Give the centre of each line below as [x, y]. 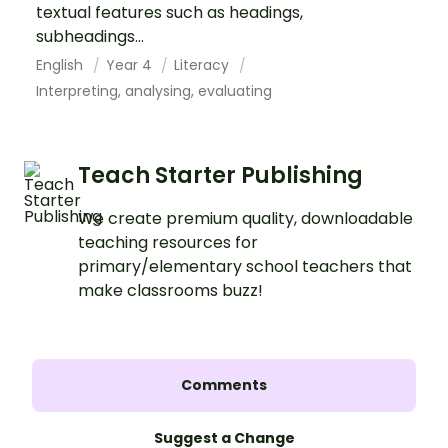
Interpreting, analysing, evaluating [154, 90]
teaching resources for [168, 242]
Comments [224, 384]
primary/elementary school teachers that [245, 266]
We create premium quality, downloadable [245, 218]
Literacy [204, 64]
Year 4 [130, 64]
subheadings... [90, 36]
